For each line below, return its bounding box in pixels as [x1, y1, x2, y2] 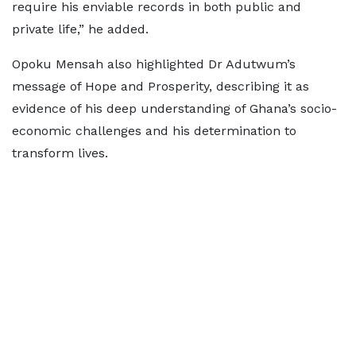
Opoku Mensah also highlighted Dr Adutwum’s [12, 56, 296, 72]
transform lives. [12, 145, 108, 161]
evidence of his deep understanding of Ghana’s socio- [12, 101, 337, 116]
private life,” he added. [12, 21, 149, 37]
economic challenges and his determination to [12, 123, 296, 138]
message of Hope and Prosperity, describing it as [12, 79, 309, 94]
